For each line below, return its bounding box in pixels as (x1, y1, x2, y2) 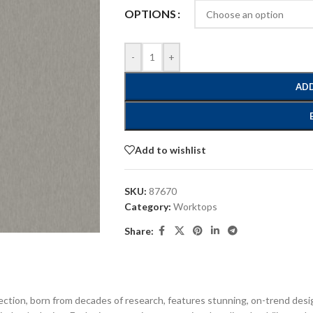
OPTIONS (124, 7, 176, 21)
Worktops (173, 201, 217, 212)
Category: (124, 201, 171, 212)
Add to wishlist (134, 143, 206, 156)
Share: (124, 224, 154, 237)
